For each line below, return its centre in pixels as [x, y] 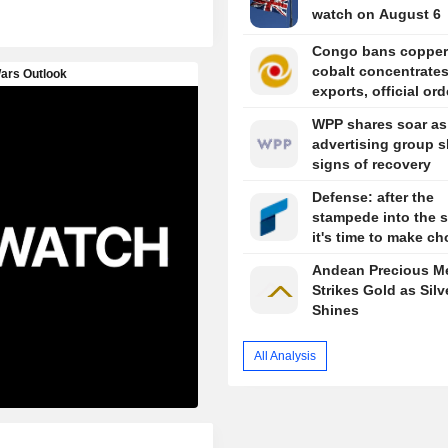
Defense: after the [372, 197]
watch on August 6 [376, 14]
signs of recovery [371, 164]
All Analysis [285, 355]
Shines [335, 310]
